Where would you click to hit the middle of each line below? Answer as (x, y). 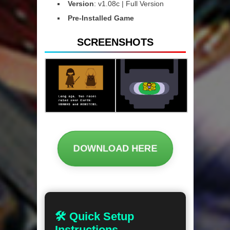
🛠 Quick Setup (94, 217)
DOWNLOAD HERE (115, 149)
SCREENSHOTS (115, 42)
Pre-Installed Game (101, 18)
